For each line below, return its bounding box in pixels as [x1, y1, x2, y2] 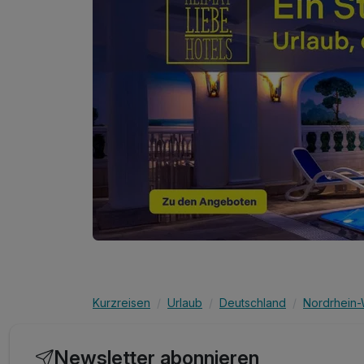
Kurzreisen [93, 296, 150, 310]
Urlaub [167, 296, 202, 310]
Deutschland [219, 296, 286, 310]
